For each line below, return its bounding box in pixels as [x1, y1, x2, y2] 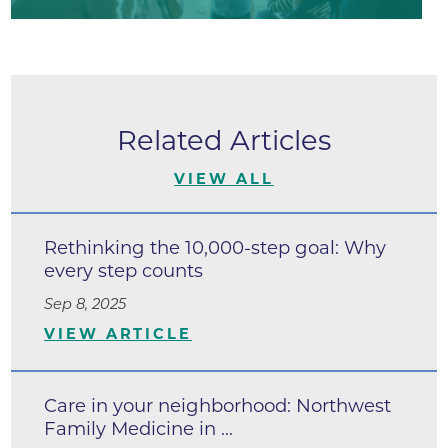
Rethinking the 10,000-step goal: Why [44, 235, 387, 259]
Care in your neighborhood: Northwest [44, 393, 392, 417]
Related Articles [117, 123, 331, 157]
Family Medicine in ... [44, 416, 234, 440]
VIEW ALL [174, 169, 274, 188]
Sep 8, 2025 [44, 295, 127, 314]
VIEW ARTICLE [44, 325, 193, 344]
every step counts [44, 258, 204, 282]
